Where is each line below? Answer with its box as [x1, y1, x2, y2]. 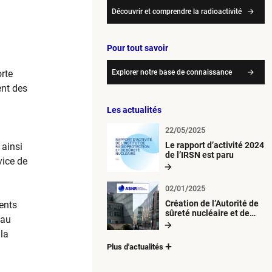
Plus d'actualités [107, 242, 163, 251]
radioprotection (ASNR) [165, 217, 256, 228]
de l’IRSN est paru [165, 149, 234, 160]
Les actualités [107, 104, 161, 115]
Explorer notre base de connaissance [112, 67, 232, 76]
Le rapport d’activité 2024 [165, 140, 264, 150]
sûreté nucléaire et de [165, 208, 250, 218]
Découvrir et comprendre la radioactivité [112, 7, 242, 16]
